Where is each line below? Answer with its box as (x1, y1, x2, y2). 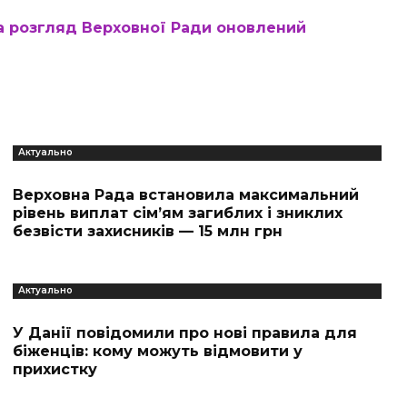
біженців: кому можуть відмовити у (12, 342, 303, 360)
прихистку (12, 361, 97, 378)
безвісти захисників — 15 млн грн (12, 223, 283, 240)
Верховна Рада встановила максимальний (12, 186, 359, 203)
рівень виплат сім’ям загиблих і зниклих (12, 204, 342, 222)
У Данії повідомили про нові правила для (12, 324, 357, 342)
